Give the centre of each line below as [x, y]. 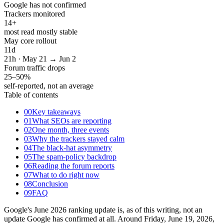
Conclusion [50, 183]
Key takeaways [56, 111]
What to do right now [66, 174]
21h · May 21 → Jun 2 [40, 58]
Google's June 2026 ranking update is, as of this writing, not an [103, 209]
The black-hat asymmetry [72, 147]
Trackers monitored [34, 13]
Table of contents [31, 94]
